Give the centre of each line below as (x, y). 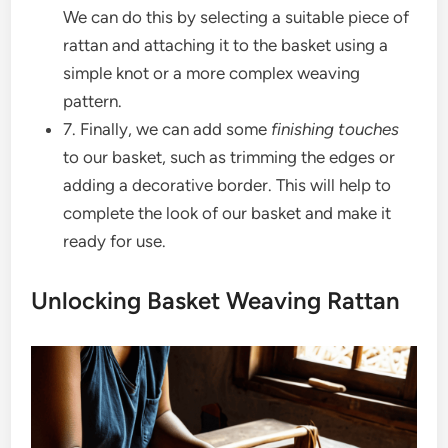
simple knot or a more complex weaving (212, 73)
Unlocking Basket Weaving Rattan (216, 301)
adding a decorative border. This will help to (227, 185)
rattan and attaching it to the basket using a (226, 45)
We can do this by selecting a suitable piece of (236, 17)
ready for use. (115, 241)
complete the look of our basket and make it (227, 213)
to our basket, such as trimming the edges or (229, 157)
